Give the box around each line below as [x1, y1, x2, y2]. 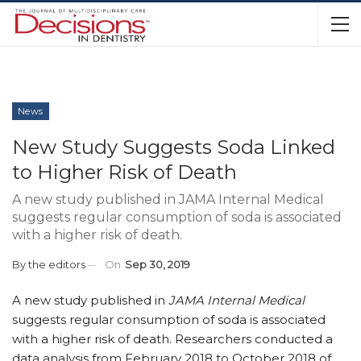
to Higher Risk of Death [12, 160, 237, 184]
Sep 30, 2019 [125, 258, 190, 271]
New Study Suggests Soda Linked [12, 135, 335, 159]
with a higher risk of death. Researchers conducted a [12, 331, 333, 346]
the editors [28, 258, 85, 271]
